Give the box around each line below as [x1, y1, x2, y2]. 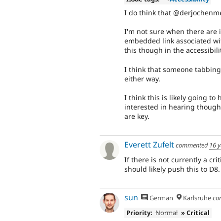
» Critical [181, 208, 210, 218]
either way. [124, 74, 160, 83]
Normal [155, 208, 178, 218]
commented [174, 141, 209, 150]
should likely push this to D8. [124, 164, 220, 174]
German [148, 193, 174, 203]
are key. [124, 111, 149, 121]
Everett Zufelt [124, 139, 174, 150]
